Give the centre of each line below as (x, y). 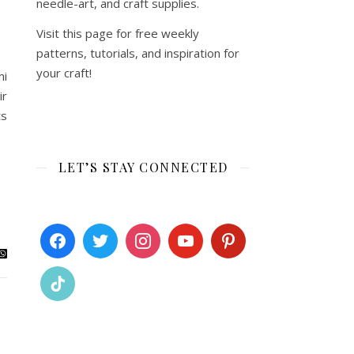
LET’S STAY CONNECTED (143, 167)
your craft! (64, 73)
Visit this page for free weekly (118, 33)
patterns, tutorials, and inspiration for (138, 53)
